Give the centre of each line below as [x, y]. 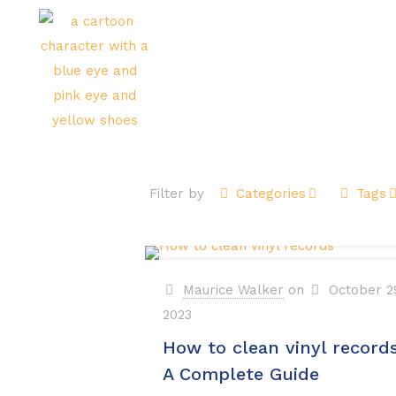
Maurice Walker [234, 290]
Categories [271, 194]
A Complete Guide [241, 374]
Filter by [177, 194]
